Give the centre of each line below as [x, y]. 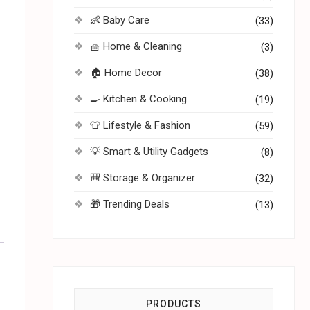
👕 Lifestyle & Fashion [140, 125]
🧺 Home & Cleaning [136, 46]
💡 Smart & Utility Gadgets [149, 152]
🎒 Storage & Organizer [143, 178]
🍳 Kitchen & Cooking [138, 99]
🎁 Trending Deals [130, 204]
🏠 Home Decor [126, 73]
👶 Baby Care [120, 20]
